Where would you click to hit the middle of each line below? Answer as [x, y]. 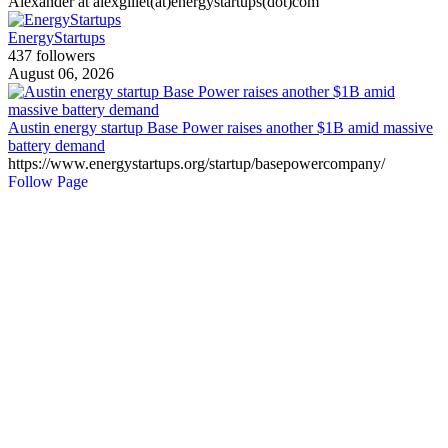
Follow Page [48, 182]
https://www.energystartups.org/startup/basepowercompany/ [196, 164]
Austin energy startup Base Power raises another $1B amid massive [220, 128]
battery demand [56, 146]
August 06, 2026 [61, 74]
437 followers [51, 56]
